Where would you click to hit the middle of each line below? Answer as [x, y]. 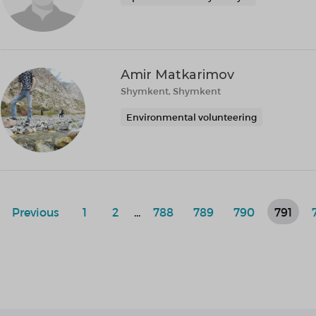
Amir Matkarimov [177, 75]
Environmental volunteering [192, 117]
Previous [35, 212]
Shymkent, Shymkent [171, 91]
